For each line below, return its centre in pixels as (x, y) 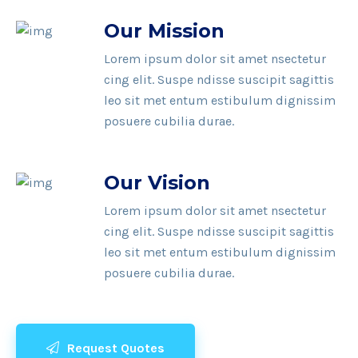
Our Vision (157, 183)
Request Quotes (114, 348)
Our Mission (164, 31)
